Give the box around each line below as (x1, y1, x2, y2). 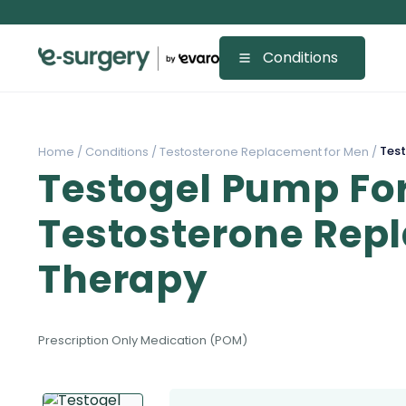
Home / (38, 142, 82, 160)
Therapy (38, 253, 208, 306)
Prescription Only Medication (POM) (38, 332, 247, 349)
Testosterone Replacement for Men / (157, 142, 377, 160)
